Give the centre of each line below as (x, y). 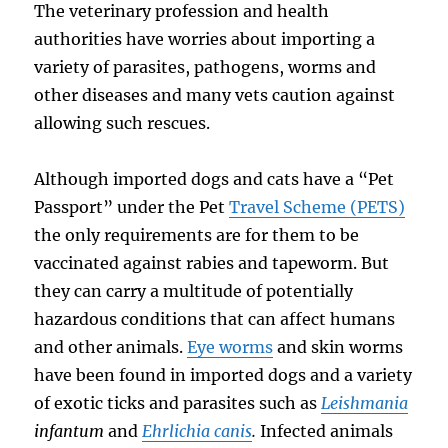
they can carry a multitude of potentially (194, 290)
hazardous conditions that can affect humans (215, 318)
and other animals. (111, 346)
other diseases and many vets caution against (215, 94)
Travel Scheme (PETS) (317, 206)
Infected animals (325, 430)
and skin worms (338, 346)
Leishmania (365, 402)
